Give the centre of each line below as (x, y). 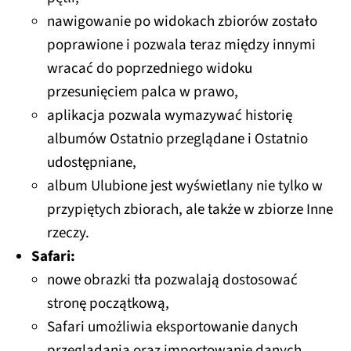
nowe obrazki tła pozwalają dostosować (172, 280)
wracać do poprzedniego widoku (150, 69)
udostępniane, (92, 163)
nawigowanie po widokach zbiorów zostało (182, 22)
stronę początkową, (108, 304)
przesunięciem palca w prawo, (143, 92)
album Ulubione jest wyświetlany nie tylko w (185, 186)
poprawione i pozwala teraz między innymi (181, 45)
